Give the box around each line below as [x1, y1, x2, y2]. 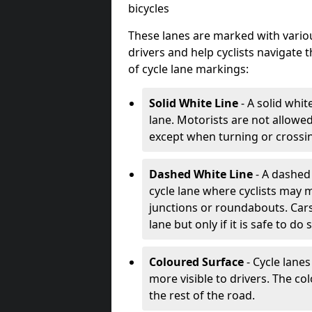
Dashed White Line [149, 166, 253, 182]
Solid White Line [149, 95, 238, 111]
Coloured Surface [149, 254, 244, 270]
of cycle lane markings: [128, 61, 249, 77]
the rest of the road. [149, 288, 255, 303]
